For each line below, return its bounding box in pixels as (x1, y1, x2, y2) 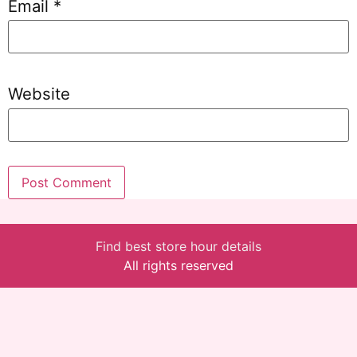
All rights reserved (124, 257, 233, 273)
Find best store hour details (96, 237, 261, 254)
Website (8, 84, 70, 104)
